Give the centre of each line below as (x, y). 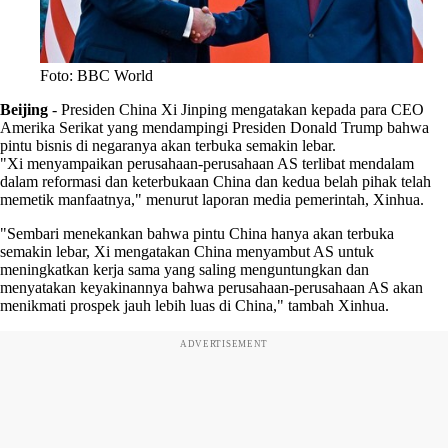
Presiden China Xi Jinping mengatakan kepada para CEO (242, 109)
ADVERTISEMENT (224, 343)
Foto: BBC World (96, 75)
